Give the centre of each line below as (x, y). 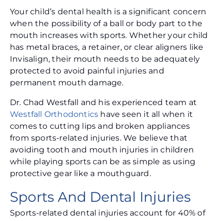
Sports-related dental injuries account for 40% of (108, 213)
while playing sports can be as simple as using (103, 162)
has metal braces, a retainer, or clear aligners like (107, 47)
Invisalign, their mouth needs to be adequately (105, 59)
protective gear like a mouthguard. (80, 174)
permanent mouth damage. (67, 83)
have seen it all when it (146, 114)
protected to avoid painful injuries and (87, 71)
